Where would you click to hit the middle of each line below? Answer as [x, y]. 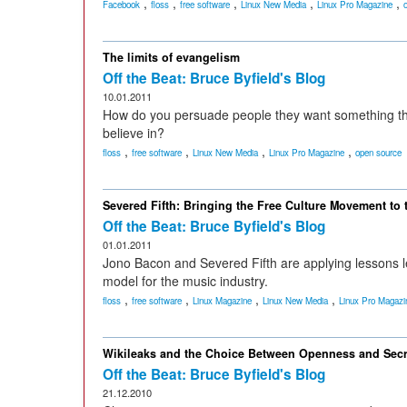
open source [378, 153]
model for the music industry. [185, 281]
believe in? [134, 133]
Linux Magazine [222, 301]
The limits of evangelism [171, 57]
